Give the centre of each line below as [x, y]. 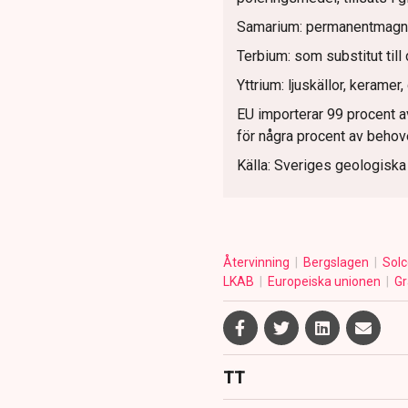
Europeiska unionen [325, 282]
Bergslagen [337, 263]
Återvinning [257, 263]
